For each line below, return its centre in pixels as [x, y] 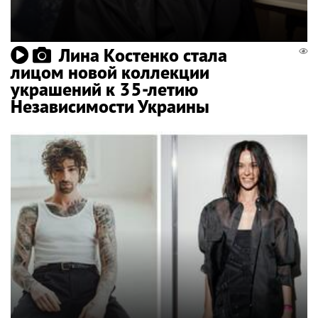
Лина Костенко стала [143, 55]
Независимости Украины [110, 106]
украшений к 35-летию [104, 89]
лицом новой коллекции [110, 72]
